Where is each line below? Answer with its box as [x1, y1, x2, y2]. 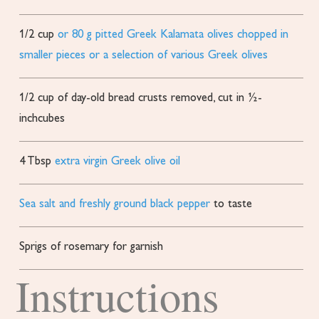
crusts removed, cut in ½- [138, 92, 263, 104]
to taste [214, 198, 253, 210]
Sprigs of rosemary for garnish [19, 241, 164, 253]
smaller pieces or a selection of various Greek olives [19, 49, 268, 61]
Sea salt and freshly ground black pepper [19, 198, 211, 210]
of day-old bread [58, 92, 135, 104]
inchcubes [19, 113, 66, 125]
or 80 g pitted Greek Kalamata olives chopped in [58, 28, 289, 41]
